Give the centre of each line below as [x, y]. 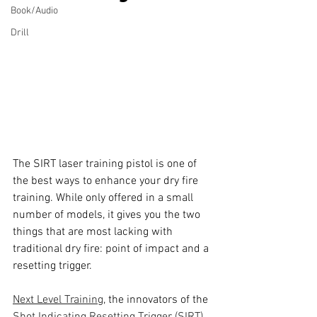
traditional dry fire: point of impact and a [112, 249]
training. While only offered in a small [104, 198]
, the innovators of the [157, 300]
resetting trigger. [52, 266]
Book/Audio [34, 11]
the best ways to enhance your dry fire [107, 181]
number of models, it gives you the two [108, 215]
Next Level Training [58, 300]
